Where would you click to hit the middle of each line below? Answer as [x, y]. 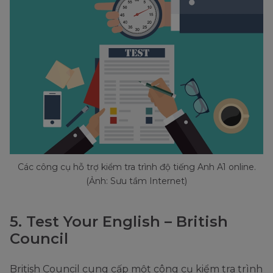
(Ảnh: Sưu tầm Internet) [136, 181]
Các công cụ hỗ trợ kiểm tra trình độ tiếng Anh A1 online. [136, 167]
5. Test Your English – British [119, 221]
